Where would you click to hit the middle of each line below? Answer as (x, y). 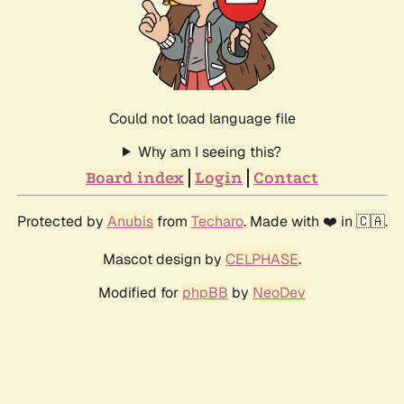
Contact (286, 178)
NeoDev (279, 292)
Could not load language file (202, 118)
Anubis (130, 221)
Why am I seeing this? (209, 151)
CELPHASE (262, 259)
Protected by (62, 221)
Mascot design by (164, 259)
